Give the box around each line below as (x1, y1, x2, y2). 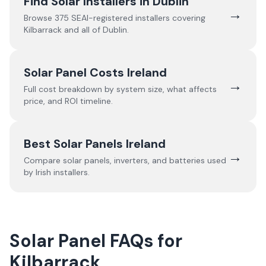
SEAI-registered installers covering (71, 12, 205, 23)
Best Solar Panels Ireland (24, 136, 166, 151)
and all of (62, 24, 103, 35)
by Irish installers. (24, 167, 90, 178)
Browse (24, 12, 55, 23)
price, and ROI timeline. (24, 96, 113, 106)
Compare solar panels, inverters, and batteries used (24, 155, 226, 166)
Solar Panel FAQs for (9, 229, 182, 252)
